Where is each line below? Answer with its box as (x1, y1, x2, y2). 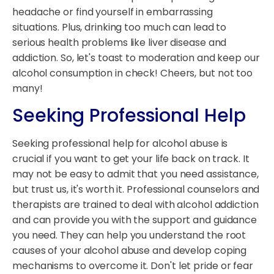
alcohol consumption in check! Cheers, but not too (12, 66, 253, 81)
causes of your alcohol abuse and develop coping (12, 243, 247, 258)
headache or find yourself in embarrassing (12, 5, 213, 20)
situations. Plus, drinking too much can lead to (12, 20, 227, 35)
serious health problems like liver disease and (12, 35, 227, 50)
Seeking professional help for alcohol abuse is (12, 136, 228, 151)
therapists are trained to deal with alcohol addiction (12, 198, 259, 212)
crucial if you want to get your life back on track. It (12, 152, 250, 166)
